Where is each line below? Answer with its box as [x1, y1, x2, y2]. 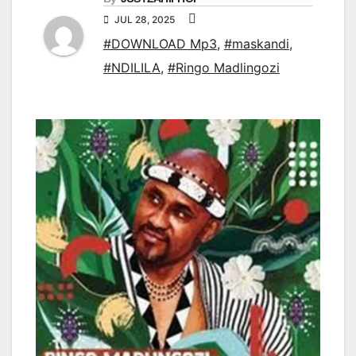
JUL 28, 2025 [112, 14, 177, 26]
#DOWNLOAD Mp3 [103, 36, 217, 52]
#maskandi [224, 36, 289, 52]
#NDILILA [103, 60, 161, 76]
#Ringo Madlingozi [168, 60, 280, 76]
